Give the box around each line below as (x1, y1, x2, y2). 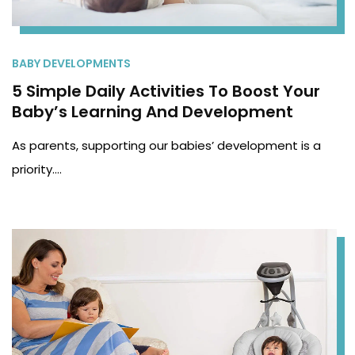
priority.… (12, 161, 62, 178)
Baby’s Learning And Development (12, 101, 293, 124)
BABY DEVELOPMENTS (12, 55, 131, 72)
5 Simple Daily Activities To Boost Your (12, 80, 320, 103)
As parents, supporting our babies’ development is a (12, 137, 321, 155)
